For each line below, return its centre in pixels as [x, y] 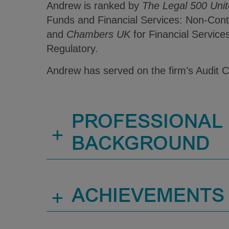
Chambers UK [98, 34]
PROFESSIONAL [147, 123]
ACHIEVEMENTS [148, 197]
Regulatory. [74, 49]
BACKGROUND [140, 145]
